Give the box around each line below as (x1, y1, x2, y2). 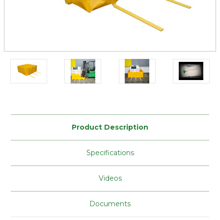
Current (110, 93, 137, 102)
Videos (98, 173, 122, 183)
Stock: (110, 103, 133, 111)
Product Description (72, 122, 148, 132)
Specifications (86, 148, 134, 157)
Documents (89, 199, 131, 208)
